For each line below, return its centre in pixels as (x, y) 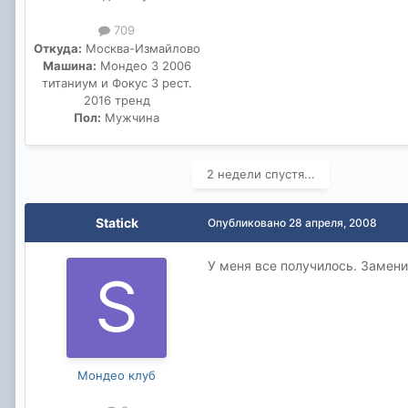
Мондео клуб (117, 375)
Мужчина (130, 117)
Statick (117, 222)
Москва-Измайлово (141, 48)
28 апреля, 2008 (333, 222)
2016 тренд (117, 100)
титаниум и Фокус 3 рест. (117, 82)
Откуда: (57, 48)
